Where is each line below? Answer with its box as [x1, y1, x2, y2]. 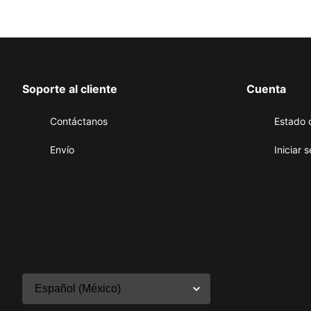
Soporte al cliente [22, 82, 117, 96]
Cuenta [246, 82, 286, 96]
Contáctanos [50, 115, 108, 127]
